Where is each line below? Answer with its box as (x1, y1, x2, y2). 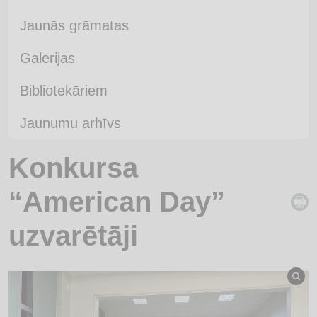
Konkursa (8, 152, 138, 183)
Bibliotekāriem (20, 83, 108, 98)
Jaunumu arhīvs (20, 115, 121, 131)
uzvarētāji (8, 220, 138, 251)
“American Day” (8, 186, 225, 217)
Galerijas (20, 50, 75, 66)
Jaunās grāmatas (20, 18, 129, 33)
